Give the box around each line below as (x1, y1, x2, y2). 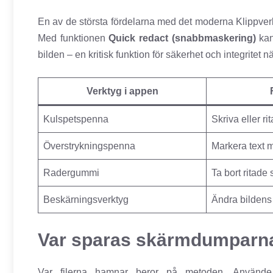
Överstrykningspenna (43, 141, 135, 152)
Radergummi (43, 168, 99, 179)
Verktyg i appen (86, 86, 158, 97)
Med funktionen (38, 33, 109, 44)
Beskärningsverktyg (43, 194, 129, 205)
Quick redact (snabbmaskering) (108, 33, 256, 44)
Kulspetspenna (43, 114, 108, 125)
